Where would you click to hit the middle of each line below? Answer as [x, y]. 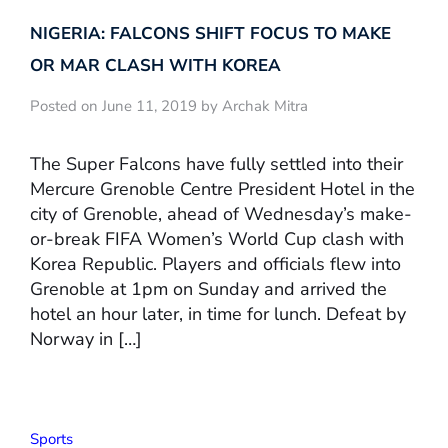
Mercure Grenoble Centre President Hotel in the [222, 188]
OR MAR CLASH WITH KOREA [155, 66]
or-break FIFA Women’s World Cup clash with [217, 238]
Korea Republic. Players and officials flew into [215, 263]
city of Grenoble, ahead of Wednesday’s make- [221, 213]
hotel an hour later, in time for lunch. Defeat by [218, 313]
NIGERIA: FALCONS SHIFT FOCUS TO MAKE [210, 34]
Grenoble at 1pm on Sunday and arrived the [208, 288]
